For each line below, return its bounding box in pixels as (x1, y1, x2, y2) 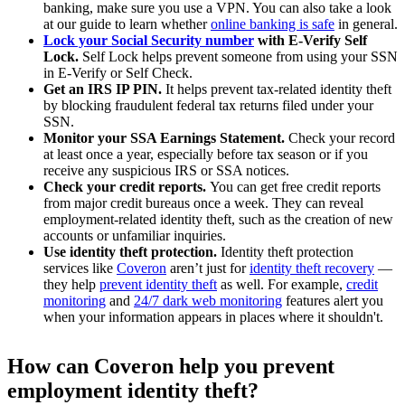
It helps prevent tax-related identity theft (162, 80, 391, 97)
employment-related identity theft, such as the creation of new (43, 211, 393, 227)
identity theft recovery (250, 259, 374, 276)
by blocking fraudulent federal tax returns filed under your (43, 97, 373, 113)
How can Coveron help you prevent (7, 353, 334, 378)
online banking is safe (211, 15, 334, 32)
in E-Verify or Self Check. (43, 64, 193, 80)
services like (43, 259, 117, 276)
